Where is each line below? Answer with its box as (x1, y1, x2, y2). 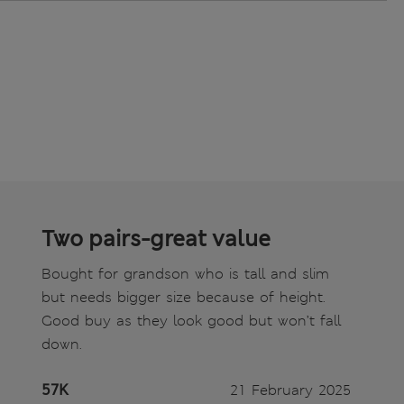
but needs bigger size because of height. (41, 288, 326, 308)
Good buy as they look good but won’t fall (41, 311, 341, 331)
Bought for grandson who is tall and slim (41, 264, 329, 284)
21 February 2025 (230, 381, 351, 400)
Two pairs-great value (41, 225, 271, 254)
